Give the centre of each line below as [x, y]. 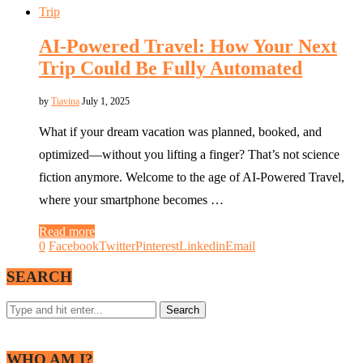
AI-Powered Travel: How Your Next [188, 46]
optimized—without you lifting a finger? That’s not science [189, 154]
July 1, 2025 [106, 101]
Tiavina [65, 101]
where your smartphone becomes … [131, 199]
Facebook [74, 246]
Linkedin [202, 246]
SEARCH [39, 277]
